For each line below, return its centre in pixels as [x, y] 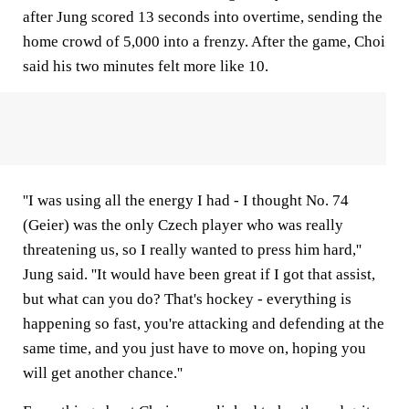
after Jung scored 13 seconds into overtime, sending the [203, 17]
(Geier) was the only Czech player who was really [183, 225]
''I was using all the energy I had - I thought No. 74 [186, 200]
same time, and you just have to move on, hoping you [194, 348]
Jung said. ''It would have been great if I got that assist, [199, 274]
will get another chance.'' [103, 373]
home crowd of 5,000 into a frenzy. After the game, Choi [204, 42]
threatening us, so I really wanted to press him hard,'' [192, 250]
